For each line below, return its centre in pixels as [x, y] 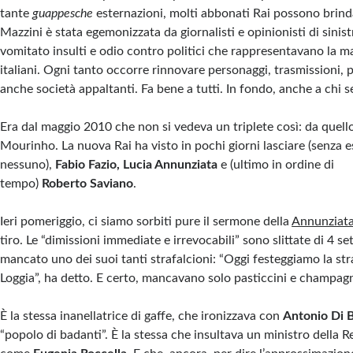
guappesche [63, 14]
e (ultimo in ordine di [278, 165]
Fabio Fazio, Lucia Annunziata [137, 165]
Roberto [65, 184]
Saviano [112, 184]
